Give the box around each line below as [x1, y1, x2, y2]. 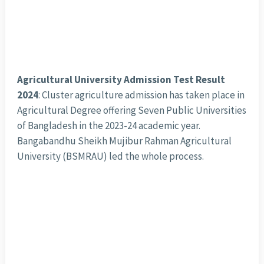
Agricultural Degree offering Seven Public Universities [16, 104, 246, 117]
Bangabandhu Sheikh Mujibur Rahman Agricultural [16, 134, 232, 148]
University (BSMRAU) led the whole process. [16, 150, 204, 163]
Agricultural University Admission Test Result [16, 73, 225, 87]
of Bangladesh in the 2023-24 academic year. [16, 119, 200, 133]
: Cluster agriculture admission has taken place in [38, 88, 245, 102]
